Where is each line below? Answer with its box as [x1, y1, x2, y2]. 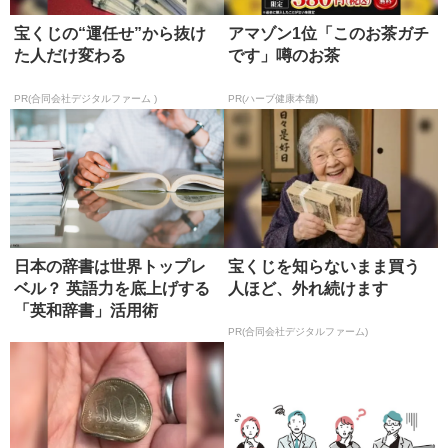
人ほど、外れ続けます [228, 280, 388, 298]
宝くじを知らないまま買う [228, 258, 420, 276]
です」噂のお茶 [228, 47, 340, 65]
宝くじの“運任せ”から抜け [14, 25, 206, 43]
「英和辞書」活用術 [14, 302, 158, 320]
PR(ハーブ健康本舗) [228, 92, 318, 104]
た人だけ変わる [14, 47, 126, 65]
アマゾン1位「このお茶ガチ [228, 25, 429, 43]
